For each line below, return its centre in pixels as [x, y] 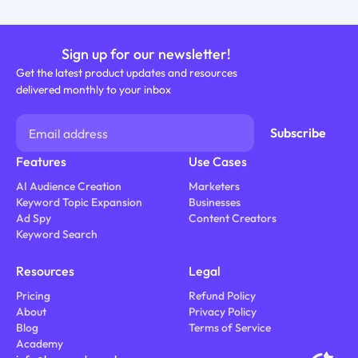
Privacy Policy [222, 312]
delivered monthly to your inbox [93, 89]
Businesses [214, 203]
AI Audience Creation [68, 187]
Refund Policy [222, 296]
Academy [39, 344]
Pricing [33, 296]
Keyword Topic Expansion [79, 203]
